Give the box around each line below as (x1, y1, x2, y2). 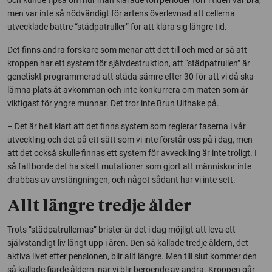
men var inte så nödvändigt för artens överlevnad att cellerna (7, 8, 235, 18)
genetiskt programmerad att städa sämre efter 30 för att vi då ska (7, 71, 254, 81)
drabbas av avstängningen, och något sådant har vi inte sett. (7, 174, 236, 185)
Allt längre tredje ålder (7, 198, 191, 215)
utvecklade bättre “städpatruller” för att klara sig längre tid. (7, 21, 227, 32)
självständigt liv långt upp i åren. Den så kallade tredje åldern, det (7, 237, 248, 248)
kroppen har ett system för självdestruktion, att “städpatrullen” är (7, 58, 250, 68)
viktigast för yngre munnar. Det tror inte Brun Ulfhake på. (7, 98, 219, 108)
